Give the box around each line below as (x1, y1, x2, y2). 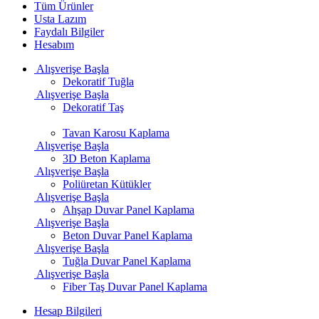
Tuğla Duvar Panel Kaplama (63, 255, 191, 267)
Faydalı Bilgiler (34, 26, 104, 38)
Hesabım (34, 38, 74, 51)
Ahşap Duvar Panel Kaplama (63, 204, 194, 216)
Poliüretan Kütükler (63, 178, 151, 190)
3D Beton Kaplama (63, 152, 150, 164)
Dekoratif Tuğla (63, 75, 134, 88)
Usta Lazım (34, 13, 86, 25)
